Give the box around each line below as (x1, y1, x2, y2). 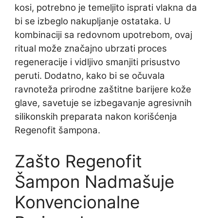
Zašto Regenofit (15, 150, 142, 171)
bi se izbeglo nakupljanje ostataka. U (15, 15, 171, 27)
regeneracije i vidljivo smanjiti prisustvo (15, 56, 180, 68)
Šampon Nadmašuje (15, 171, 174, 192)
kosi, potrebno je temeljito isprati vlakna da (15, 1, 197, 13)
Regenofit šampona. (15, 124, 100, 136)
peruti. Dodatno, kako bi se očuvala (15, 70, 165, 81)
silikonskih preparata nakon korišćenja (15, 110, 177, 122)
